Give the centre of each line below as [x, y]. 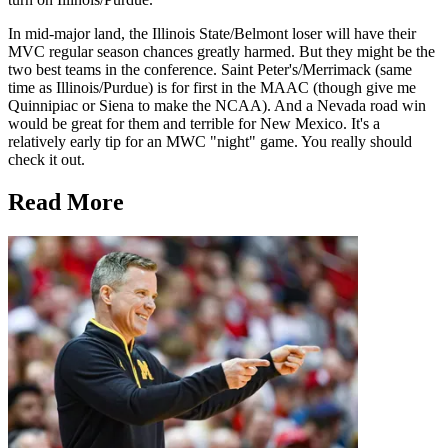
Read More [66, 202]
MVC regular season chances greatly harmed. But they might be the [221, 52]
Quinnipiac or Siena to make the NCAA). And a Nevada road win [217, 106]
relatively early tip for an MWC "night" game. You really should [210, 142]
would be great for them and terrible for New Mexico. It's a [194, 124]
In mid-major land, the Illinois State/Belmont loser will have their [212, 34]
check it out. [46, 160]
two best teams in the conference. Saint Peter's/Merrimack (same [210, 70]
